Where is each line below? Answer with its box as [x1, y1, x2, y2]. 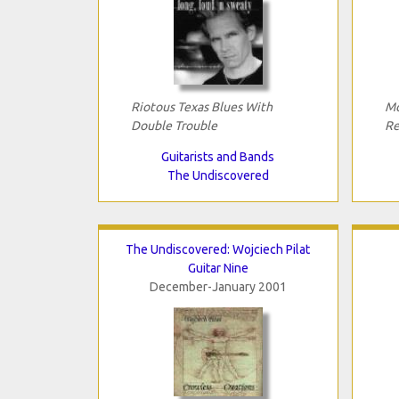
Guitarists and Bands [161, 149, 274, 164]
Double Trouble [130, 118, 217, 133]
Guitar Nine [187, 260, 248, 275]
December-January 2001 [149, 279, 287, 294]
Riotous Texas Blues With [130, 99, 273, 114]
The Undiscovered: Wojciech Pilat [126, 241, 310, 256]
